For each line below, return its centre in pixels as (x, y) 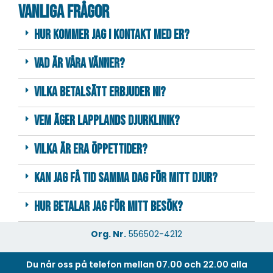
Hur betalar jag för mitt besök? (108, 207)
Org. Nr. (108, 234)
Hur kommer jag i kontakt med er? (112, 35)
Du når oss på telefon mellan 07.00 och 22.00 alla (136, 264)
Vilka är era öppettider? (91, 149)
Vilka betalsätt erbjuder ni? (100, 92)
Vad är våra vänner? (80, 63)
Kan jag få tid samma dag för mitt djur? (126, 178)
